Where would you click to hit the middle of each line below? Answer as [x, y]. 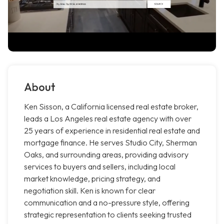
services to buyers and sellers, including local [100, 167]
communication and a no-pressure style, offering [107, 203]
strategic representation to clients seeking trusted [108, 215]
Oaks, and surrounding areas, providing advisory [106, 155]
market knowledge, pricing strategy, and [92, 179]
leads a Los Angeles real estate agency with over [108, 119]
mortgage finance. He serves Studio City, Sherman [110, 143]
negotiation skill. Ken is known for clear [90, 191]
